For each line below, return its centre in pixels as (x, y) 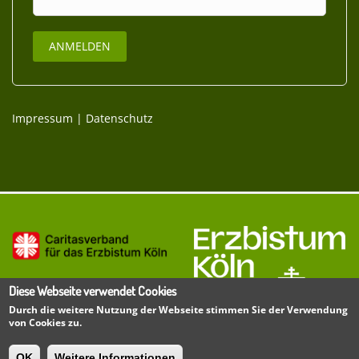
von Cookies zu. (46, 323)
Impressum (42, 118)
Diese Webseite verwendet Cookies (93, 291)
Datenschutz (119, 118)
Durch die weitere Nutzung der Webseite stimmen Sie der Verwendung (179, 310)
